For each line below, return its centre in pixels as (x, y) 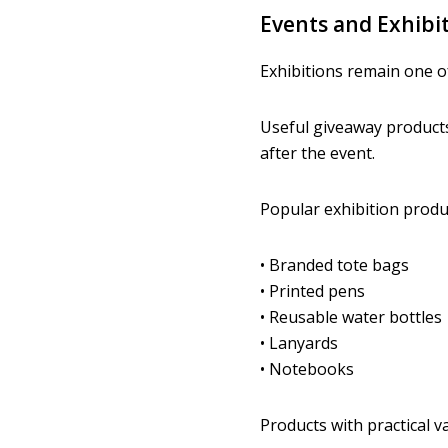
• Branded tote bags (334, 265)
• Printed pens (312, 291)
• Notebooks (306, 369)
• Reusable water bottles (350, 317)
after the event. (317, 153)
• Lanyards (298, 343)
